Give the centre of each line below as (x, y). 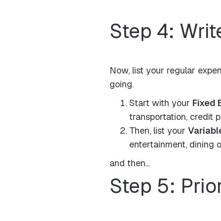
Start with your (161, 103)
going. (122, 84)
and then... (130, 163)
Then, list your (159, 130)
